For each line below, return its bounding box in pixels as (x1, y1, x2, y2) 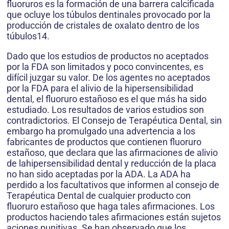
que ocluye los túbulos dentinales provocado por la (7, 9, 211, 20)
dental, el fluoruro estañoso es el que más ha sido (7, 94, 207, 105)
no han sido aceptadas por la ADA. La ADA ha (7, 169, 191, 180)
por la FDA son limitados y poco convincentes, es (7, 61, 203, 73)
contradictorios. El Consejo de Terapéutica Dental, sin (7, 115, 222, 126)
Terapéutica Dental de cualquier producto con (7, 190, 191, 201)
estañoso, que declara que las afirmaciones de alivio (7, 147, 218, 158)
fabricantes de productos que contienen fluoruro (7, 136, 201, 148)
